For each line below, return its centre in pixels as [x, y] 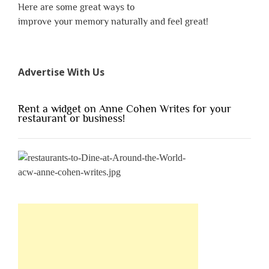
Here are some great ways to [76, 7]
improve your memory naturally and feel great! [113, 21]
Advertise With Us [61, 72]
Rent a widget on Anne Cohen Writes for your [125, 108]
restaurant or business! [71, 118]
